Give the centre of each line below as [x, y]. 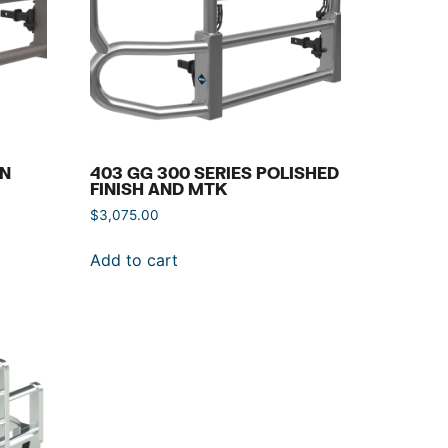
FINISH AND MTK [159, 189]
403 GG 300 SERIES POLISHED [215, 173]
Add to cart [134, 260]
